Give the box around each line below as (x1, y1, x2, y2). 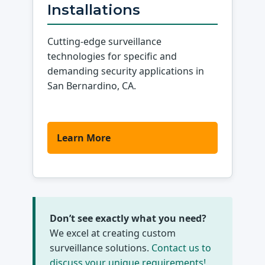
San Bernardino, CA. (47, 79, 137, 93)
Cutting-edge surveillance (47, 35, 162, 49)
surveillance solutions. (50, 241, 152, 255)
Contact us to (151, 241, 212, 255)
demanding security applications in (47, 64, 205, 78)
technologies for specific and (47, 50, 177, 63)
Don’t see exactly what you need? (50, 212, 207, 225)
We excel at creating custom (50, 227, 176, 240)
